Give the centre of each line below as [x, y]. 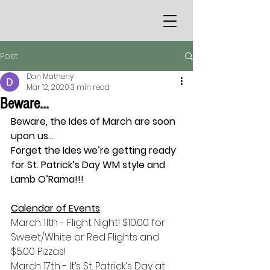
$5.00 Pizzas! [38, 252]
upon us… [32, 136]
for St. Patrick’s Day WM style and [89, 165]
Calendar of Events [55, 208]
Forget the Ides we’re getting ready [95, 150]
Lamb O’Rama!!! [47, 179]
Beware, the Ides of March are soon [94, 121]
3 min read [90, 87]
